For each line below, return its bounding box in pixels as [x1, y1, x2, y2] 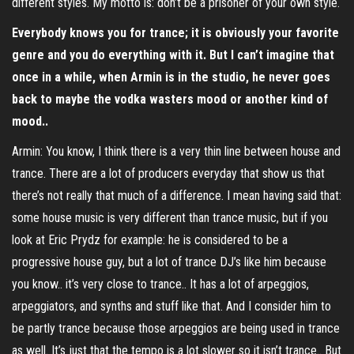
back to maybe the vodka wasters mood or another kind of [12, 92, 328, 107]
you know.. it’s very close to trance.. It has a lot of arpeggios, [12, 277, 309, 292]
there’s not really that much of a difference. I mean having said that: [12, 188, 341, 203]
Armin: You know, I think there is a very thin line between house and [12, 144, 341, 159]
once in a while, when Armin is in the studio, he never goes [12, 70, 330, 85]
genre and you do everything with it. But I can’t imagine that [12, 47, 334, 62]
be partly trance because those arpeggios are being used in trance [12, 321, 340, 336]
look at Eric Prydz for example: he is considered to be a [12, 232, 288, 247]
